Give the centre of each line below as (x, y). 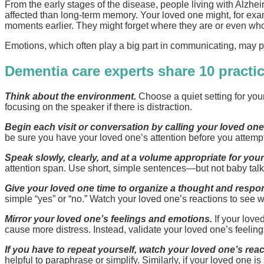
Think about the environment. (70, 96)
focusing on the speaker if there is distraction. (98, 107)
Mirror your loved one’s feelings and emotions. (108, 219)
